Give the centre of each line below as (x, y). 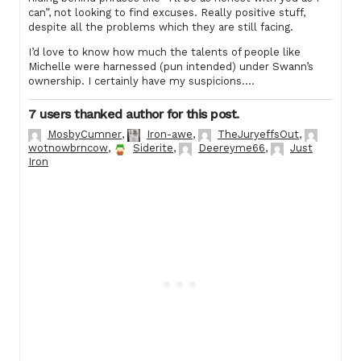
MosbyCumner (85, 134)
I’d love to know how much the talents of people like (164, 52)
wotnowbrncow (68, 147)
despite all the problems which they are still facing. (161, 27)
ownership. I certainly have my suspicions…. (141, 81)
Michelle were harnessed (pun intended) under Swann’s (171, 66)
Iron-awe (170, 134)
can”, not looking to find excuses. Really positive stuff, (167, 12)
